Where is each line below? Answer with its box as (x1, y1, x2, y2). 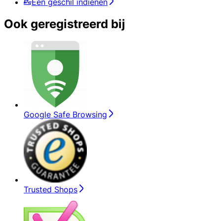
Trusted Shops (24, 184, 77, 194)
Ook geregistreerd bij (4, 17, 125, 32)
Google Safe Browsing (24, 109, 107, 119)
